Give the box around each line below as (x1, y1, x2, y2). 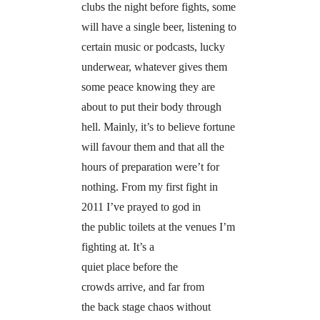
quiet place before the (81, 260, 178, 273)
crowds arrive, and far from (81, 280, 204, 293)
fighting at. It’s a (81, 240, 154, 253)
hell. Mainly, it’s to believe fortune (81, 120, 235, 133)
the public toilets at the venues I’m (81, 220, 235, 233)
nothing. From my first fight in (81, 180, 218, 193)
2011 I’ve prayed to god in (81, 200, 201, 213)
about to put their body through (81, 100, 221, 113)
